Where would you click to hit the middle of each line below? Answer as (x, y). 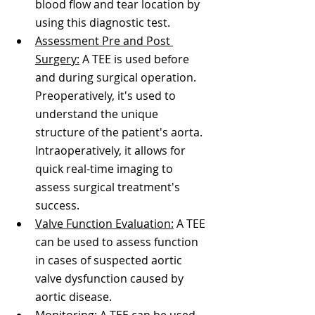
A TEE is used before (136, 59)
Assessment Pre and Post (104, 40)
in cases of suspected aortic (110, 260)
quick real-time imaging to (105, 168)
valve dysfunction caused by (111, 278)
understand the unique (98, 114)
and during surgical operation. (117, 77)
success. (59, 205)
